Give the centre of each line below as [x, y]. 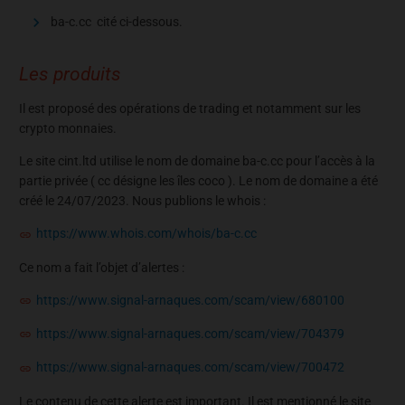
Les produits [70, 75]
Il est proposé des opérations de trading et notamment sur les [190, 109]
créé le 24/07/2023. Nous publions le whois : [142, 201]
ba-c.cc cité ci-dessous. [117, 21]
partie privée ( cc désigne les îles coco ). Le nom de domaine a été [198, 181]
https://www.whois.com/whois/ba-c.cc [146, 234]
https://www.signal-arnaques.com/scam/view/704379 [190, 334]
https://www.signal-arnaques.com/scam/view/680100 [190, 300]
